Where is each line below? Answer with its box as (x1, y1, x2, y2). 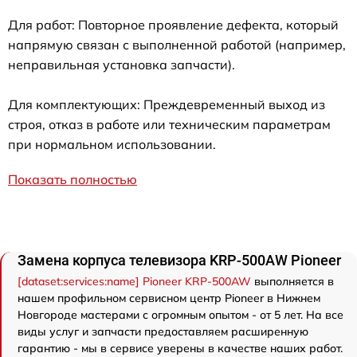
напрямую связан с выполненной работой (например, (8, 37, 346, 53)
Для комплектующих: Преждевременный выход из (8, 96, 325, 113)
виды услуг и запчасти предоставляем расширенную (18, 324, 308, 339)
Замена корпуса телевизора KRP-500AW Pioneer (18, 252, 341, 269)
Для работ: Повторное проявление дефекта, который (8, 17, 339, 33)
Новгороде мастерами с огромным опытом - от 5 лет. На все (18, 308, 343, 323)
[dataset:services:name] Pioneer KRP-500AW (18, 274, 251, 289)
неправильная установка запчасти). (8, 57, 235, 73)
